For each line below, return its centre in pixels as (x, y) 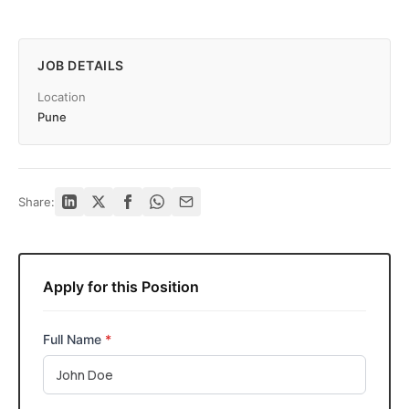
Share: (37, 202)
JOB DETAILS (81, 65)
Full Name (74, 339)
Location (62, 97)
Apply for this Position (121, 287)
